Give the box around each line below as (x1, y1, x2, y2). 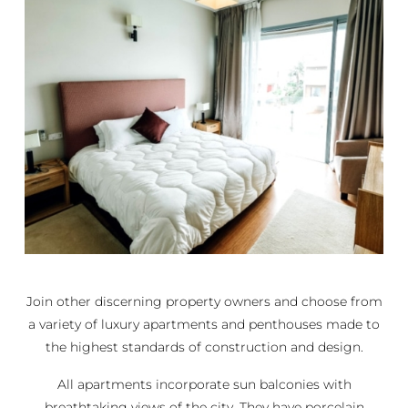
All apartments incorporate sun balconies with (56, 375, 352, 393)
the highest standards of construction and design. (45, 338, 363, 355)
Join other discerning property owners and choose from (25, 292, 382, 310)
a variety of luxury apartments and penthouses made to (28, 315, 380, 332)
